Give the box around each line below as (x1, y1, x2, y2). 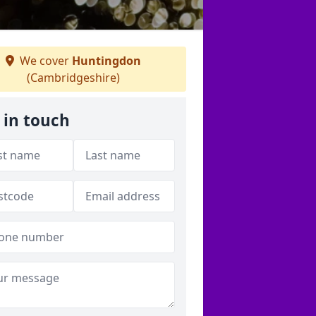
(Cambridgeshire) (27, 70, 120, 85)
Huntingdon (72, 53, 141, 68)
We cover (17, 53, 72, 68)
